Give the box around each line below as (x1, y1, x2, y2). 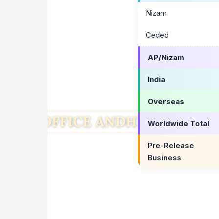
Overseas (148, 96, 184, 106)
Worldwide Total (148, 118, 209, 128)
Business (148, 153, 181, 162)
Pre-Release (148, 140, 194, 150)
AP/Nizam (148, 52, 184, 62)
